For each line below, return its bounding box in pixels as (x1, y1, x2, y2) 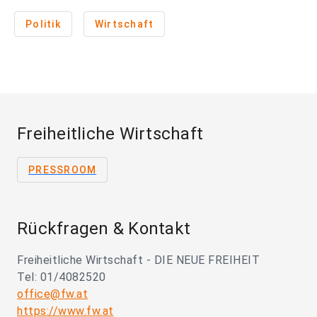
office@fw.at (17, 287, 88, 301)
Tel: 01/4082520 (17, 270, 106, 284)
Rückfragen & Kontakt (17, 219, 190, 238)
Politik (25, 18, 61, 30)
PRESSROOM (28, 164, 97, 175)
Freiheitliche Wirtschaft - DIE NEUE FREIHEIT (17, 253, 260, 267)
